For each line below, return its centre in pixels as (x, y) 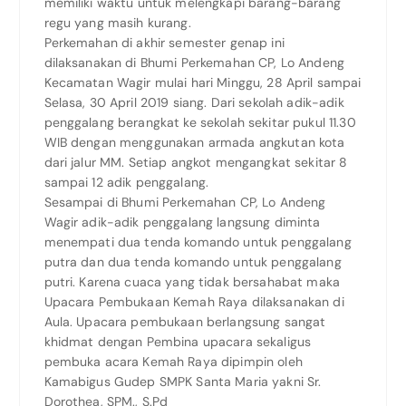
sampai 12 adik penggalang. (126, 183)
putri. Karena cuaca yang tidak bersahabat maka (192, 282)
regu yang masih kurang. (117, 23)
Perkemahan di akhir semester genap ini (164, 43)
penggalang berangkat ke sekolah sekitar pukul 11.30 (200, 123)
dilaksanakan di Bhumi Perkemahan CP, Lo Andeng (194, 63)
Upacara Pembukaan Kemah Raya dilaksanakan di (194, 302)
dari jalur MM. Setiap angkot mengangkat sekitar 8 (196, 163)
